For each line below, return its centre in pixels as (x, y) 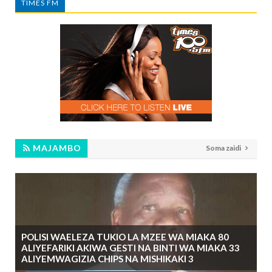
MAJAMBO (56, 148)
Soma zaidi (224, 148)
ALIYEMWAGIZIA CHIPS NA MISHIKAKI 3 (107, 258)
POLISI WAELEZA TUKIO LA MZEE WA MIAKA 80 (125, 236)
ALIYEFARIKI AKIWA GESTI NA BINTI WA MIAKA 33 (131, 247)
